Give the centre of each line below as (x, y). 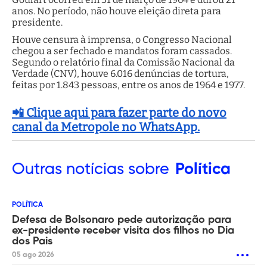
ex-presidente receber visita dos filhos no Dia (123, 230)
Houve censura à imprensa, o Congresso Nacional (122, 39)
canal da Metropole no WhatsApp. (106, 127)
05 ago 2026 (33, 255)
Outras (37, 169)
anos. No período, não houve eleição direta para (117, 11)
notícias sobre (116, 169)
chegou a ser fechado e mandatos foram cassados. (122, 51)
